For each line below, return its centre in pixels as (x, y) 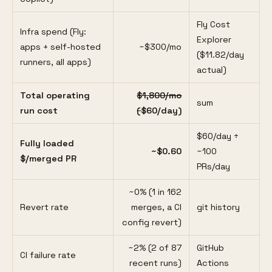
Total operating (55, 96)
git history (218, 207)
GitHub (210, 248)
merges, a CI (157, 207)
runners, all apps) (55, 62)
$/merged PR (48, 159)
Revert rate (44, 207)
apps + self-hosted (60, 47)
